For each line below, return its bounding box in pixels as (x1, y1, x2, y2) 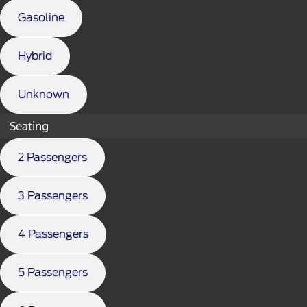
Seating (10, 118, 49, 134)
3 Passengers (18, 188, 88, 202)
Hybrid (18, 49, 52, 62)
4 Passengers (18, 227, 88, 241)
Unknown (18, 87, 69, 101)
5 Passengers (18, 265, 88, 279)
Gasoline (18, 10, 64, 24)
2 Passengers (18, 150, 87, 164)
